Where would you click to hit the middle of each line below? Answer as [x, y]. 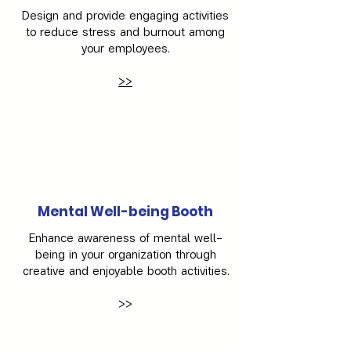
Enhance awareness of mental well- [125, 237]
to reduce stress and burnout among [125, 31]
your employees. [125, 47]
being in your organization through [125, 253]
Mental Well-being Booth [125, 211]
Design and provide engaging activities [125, 14]
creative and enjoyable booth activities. [125, 270]
